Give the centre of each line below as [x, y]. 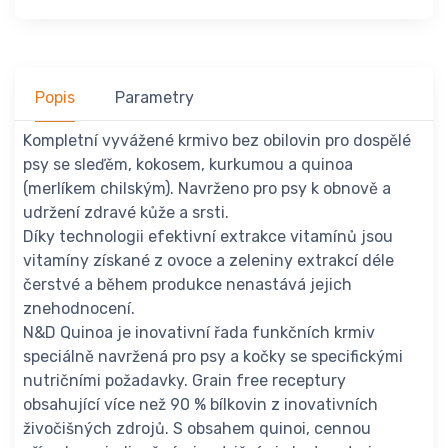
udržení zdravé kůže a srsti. [126, 213]
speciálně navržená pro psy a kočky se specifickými [213, 357]
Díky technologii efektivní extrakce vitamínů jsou [208, 237]
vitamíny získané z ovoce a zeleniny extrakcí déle [208, 261]
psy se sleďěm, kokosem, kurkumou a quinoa [188, 165]
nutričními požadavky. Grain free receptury [184, 381]
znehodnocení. [79, 309]
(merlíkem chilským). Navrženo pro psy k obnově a [207, 189]
